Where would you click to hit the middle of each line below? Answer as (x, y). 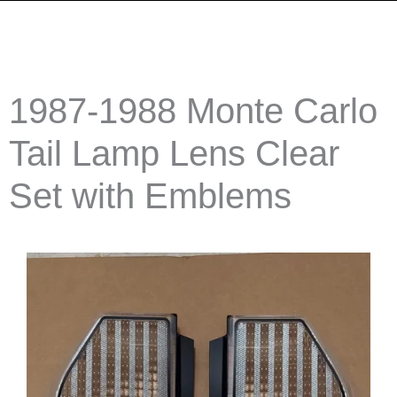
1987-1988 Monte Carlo (193, 111)
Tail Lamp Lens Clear (174, 154)
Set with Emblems (150, 196)
